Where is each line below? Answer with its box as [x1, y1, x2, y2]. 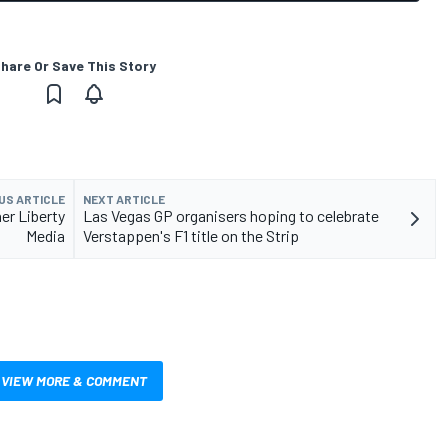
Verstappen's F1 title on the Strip [83, 225, 299, 245]
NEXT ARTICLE [83, 191, 165, 206]
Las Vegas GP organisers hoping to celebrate [83, 205, 379, 225]
